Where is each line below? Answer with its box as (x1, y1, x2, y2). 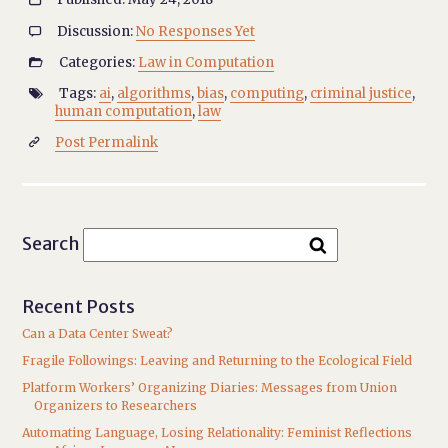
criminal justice (310, 84, 413, 102)
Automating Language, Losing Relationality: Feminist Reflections (22, 424, 413, 440)
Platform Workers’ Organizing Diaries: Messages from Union (22, 379, 398, 395)
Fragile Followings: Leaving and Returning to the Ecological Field (22, 352, 413, 368)
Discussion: (54, 22, 137, 40)
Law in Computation (138, 53, 275, 71)
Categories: (56, 53, 139, 71)
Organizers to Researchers (34, 397, 198, 413)
